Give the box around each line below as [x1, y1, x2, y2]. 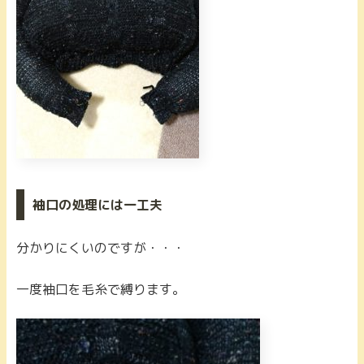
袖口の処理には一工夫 [32, 195, 162, 214]
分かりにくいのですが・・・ [16, 239, 185, 258]
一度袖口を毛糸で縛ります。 [16, 279, 185, 298]
